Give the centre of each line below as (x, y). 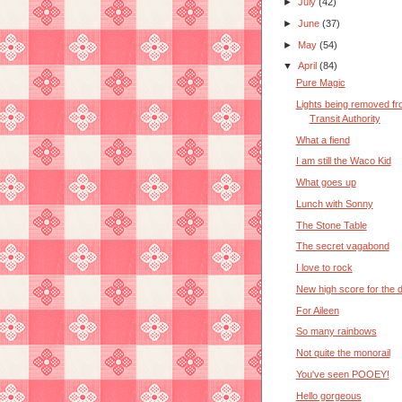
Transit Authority (345, 118)
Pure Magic (320, 83)
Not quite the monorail (343, 353)
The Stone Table (331, 225)
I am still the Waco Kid (343, 161)
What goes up (326, 183)
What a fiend (323, 140)
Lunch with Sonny (334, 203)
